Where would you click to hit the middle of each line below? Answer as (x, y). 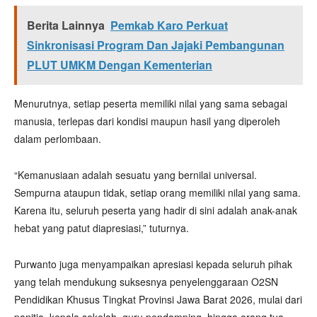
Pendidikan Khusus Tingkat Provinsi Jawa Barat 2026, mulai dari (158, 299)
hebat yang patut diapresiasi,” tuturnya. (102, 227)
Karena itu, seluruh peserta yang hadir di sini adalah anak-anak (156, 210)
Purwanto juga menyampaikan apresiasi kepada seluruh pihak (153, 264)
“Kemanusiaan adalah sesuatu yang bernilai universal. (136, 174)
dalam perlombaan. (58, 138)
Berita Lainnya (66, 25)
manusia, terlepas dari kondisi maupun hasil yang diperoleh (147, 121)
